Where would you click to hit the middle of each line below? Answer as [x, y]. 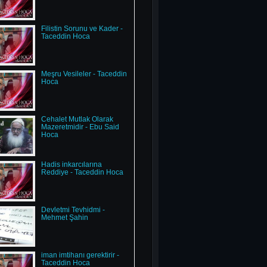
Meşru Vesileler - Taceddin [84, 74]
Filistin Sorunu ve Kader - [82, 29]
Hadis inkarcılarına [71, 164]
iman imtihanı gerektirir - [80, 255]
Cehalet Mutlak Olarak [77, 119]
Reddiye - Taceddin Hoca [82, 172]
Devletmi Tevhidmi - [73, 210]
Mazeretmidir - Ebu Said [80, 127]
